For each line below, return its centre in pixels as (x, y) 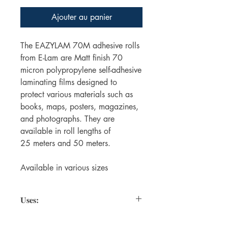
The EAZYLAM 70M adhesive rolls (80, 46)
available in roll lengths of (65, 131)
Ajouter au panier (81, 17)
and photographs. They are (67, 119)
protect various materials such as (77, 95)
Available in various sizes (64, 168)
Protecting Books (46, 219)
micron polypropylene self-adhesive (81, 70)
